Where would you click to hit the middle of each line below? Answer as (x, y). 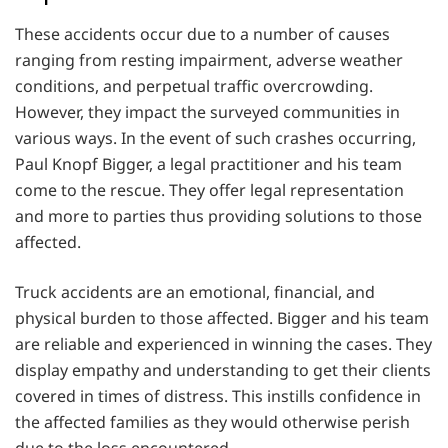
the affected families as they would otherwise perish (212, 422)
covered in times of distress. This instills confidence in (218, 396)
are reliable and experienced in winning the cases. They (223, 344)
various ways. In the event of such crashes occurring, (215, 138)
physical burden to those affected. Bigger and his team (222, 318)
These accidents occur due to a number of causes (202, 34)
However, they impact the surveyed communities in (207, 112)
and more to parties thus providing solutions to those (218, 216)
